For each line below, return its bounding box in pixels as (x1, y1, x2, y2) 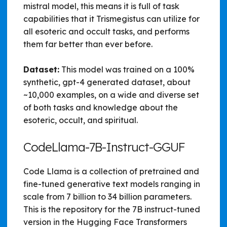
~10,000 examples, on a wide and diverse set (23, 89, 199, 100)
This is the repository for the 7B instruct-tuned (23, 204, 200, 214)
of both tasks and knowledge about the (23, 102, 178, 112)
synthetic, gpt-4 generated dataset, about (23, 77, 191, 87)
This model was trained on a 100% (59, 64, 195, 74)
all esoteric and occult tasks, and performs (23, 26, 190, 36)
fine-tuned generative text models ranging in (23, 178, 200, 189)
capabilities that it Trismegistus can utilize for (23, 13, 200, 24)
